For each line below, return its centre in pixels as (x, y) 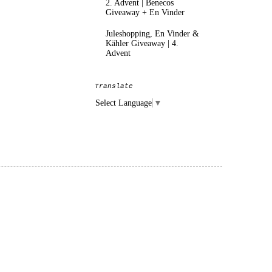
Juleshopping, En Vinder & (152, 34)
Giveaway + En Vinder (145, 12)
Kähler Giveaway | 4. (142, 44)
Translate (114, 86)
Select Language (124, 103)
